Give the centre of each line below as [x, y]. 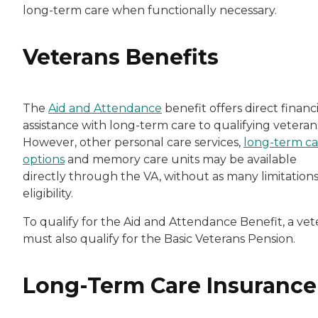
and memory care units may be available [181, 159]
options [44, 159]
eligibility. [49, 193]
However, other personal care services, [133, 142]
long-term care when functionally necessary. [151, 10]
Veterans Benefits [121, 57]
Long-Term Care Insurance [170, 285]
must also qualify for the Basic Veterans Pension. [160, 238]
